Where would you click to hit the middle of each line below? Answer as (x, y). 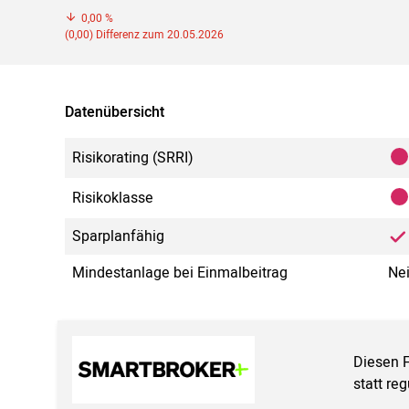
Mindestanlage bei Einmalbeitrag (180, 273)
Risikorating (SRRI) (133, 158)
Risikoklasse (113, 199)
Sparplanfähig (118, 237)
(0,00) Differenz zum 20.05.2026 (144, 35)
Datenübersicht (115, 113)
